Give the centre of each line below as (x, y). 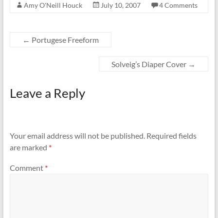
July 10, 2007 (120, 5)
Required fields (171, 136)
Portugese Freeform (64, 40)
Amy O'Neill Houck (53, 5)
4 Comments (178, 5)
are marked (29, 147)
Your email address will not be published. (77, 136)
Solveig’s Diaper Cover (150, 64)
